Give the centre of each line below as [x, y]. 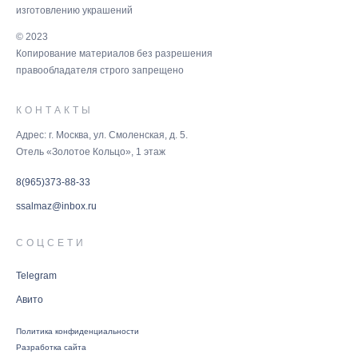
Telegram [36, 275]
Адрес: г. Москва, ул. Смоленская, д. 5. [102, 135]
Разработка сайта [51, 347]
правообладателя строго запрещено [100, 70]
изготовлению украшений [74, 10]
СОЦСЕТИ [51, 243]
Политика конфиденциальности [78, 331]
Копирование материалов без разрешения [114, 53]
